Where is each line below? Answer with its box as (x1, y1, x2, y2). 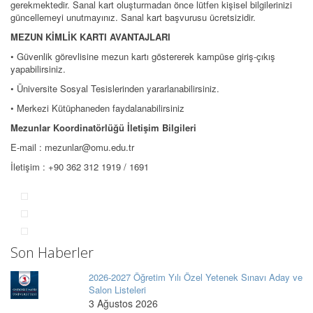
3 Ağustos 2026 (89, 296, 158, 311)
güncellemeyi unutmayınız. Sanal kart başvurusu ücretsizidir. (10, 10, 256, 24)
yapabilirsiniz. (10, 62, 66, 76)
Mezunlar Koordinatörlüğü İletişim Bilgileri (10, 121, 196, 135)
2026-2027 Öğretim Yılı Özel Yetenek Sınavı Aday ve (89, 270, 303, 284)
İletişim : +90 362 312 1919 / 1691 (10, 160, 149, 174)
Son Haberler (10, 243, 94, 263)
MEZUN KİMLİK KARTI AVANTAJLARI (10, 30, 170, 44)
